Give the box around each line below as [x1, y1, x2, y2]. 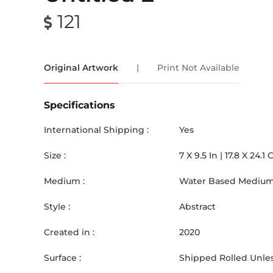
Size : [44, 150, 66, 161]
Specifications [44, 99, 115, 111]
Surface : [44, 252, 81, 263]
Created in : [44, 227, 94, 238]
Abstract [179, 201, 216, 212]
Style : [44, 201, 70, 212]
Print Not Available [157, 62, 239, 73]
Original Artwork [44, 62, 118, 73]
